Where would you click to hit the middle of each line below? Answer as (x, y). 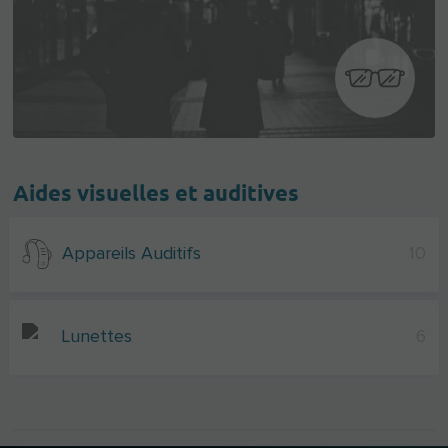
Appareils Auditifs (131, 253)
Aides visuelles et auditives (156, 193)
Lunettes (96, 337)
